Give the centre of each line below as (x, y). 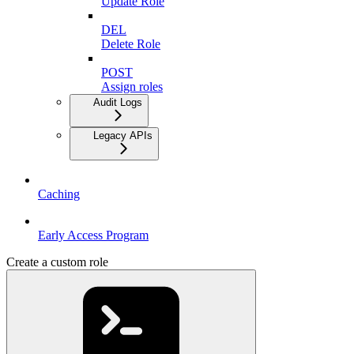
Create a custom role (57, 262)
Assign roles (132, 87)
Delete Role (131, 44)
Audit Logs (118, 103)
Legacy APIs (123, 136)
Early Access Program (93, 235)
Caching (59, 194)
